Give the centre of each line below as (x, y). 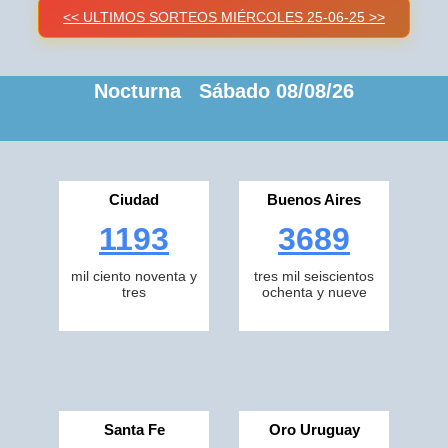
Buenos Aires (314, 199)
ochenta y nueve (314, 292)
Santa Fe (134, 429)
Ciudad (134, 199)
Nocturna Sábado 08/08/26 (224, 91)
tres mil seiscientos (314, 276)
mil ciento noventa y (134, 276)
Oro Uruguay (314, 429)
